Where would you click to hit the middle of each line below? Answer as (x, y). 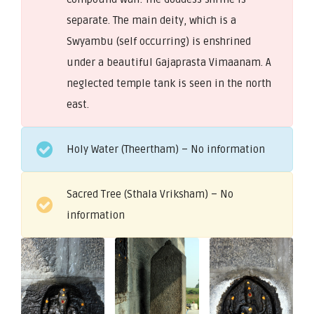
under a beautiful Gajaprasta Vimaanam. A (169, 62)
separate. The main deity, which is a (151, 20)
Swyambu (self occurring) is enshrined (159, 41)
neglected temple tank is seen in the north (169, 83)
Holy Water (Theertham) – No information (166, 149)
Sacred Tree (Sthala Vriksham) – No (150, 194)
